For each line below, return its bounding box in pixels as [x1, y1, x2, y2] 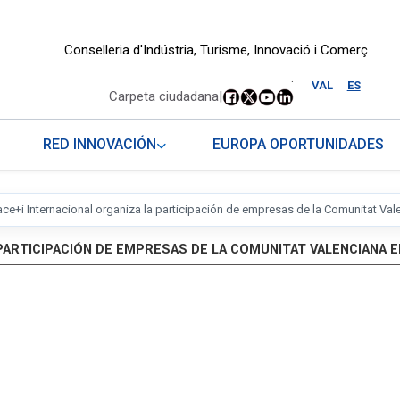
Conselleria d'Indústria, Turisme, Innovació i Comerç [63, 42, 368, 58]
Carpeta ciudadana [108, 88, 219, 105]
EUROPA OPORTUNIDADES [212, 136, 385, 154]
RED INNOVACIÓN [43, 136, 157, 154]
